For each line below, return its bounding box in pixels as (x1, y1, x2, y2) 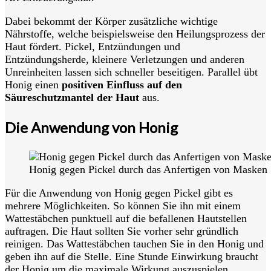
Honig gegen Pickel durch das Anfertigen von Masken (29, 163, 267, 175)
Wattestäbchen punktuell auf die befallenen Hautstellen (5, 212, 247, 224)
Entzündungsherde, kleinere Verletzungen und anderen (5, 53, 244, 65)
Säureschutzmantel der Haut (5, 91, 139, 103)
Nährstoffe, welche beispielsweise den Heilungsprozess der (5, 28, 265, 40)
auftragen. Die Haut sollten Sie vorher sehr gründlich (5, 225, 238, 237)
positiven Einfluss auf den (62, 79, 182, 91)
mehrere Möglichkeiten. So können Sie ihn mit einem (5, 200, 241, 212)
